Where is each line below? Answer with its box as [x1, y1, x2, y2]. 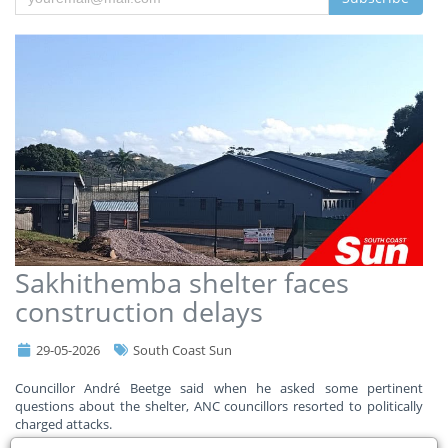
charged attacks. [15, 414, 112, 433]
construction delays [15, 292, 263, 330]
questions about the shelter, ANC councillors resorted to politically [15, 396, 423, 415]
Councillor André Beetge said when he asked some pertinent [15, 378, 423, 397]
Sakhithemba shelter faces [15, 263, 349, 301]
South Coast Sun [130, 340, 232, 359]
